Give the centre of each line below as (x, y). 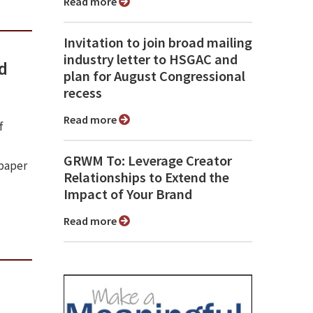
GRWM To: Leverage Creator (148, 161)
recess (83, 93)
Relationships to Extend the (146, 178)
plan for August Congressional (154, 77)
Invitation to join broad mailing (158, 43)
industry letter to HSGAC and (151, 60)
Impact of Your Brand (128, 195)
